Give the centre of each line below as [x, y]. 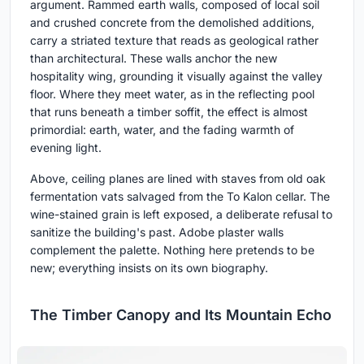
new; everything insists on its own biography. [149, 267]
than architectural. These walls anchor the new [154, 58]
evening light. [66, 147]
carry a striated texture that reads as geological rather [174, 40]
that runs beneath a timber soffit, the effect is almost [169, 111]
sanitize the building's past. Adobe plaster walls [157, 232]
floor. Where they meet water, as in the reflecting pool [172, 93]
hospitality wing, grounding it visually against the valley [176, 76]
